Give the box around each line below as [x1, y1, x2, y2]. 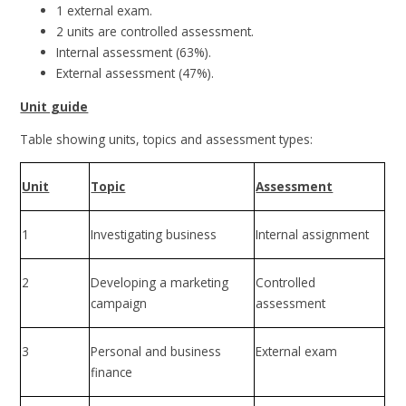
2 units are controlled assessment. [56, 23, 255, 41]
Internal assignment [256, 226, 370, 244]
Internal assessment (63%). [56, 43, 212, 62]
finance [91, 363, 133, 382]
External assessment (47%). [56, 64, 215, 82]
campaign [91, 295, 148, 313]
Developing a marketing [91, 274, 229, 292]
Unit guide [20, 97, 89, 115]
